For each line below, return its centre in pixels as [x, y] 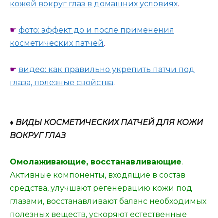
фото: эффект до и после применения [96, 30]
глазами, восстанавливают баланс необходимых [108, 201]
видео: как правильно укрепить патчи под [107, 70]
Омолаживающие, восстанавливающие [96, 162]
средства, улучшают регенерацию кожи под [101, 188]
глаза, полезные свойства [62, 83]
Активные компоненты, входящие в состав [98, 175]
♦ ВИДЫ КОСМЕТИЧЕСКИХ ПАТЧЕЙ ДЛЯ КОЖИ [106, 122]
